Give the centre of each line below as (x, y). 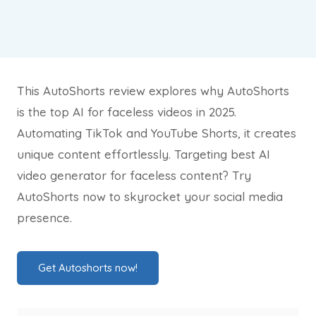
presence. (44, 218)
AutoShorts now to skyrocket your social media (150, 196)
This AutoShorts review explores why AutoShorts (153, 91)
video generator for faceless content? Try (134, 175)
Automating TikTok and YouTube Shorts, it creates (157, 133)
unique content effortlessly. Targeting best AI (144, 154)
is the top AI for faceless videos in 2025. (127, 112)
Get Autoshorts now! (88, 268)
